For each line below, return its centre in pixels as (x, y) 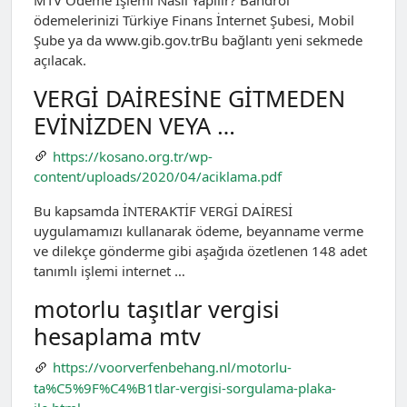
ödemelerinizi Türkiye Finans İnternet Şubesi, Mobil (194, 20)
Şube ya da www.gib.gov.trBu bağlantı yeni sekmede (198, 40)
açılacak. (60, 60)
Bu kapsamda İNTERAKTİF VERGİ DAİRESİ (163, 211)
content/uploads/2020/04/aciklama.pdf (158, 177)
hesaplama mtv (117, 337)
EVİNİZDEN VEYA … (134, 125)
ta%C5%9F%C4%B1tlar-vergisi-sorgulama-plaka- (185, 387)
